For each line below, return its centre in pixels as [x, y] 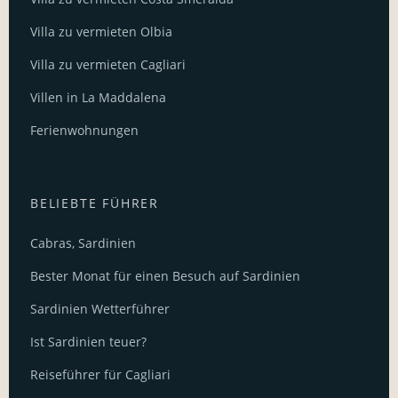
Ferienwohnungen [84, 131]
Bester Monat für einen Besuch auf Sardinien [165, 276]
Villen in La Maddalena [98, 98]
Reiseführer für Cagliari [100, 375]
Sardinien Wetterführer [100, 309]
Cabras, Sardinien [83, 243]
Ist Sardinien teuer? [88, 342]
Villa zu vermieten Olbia [101, 32]
